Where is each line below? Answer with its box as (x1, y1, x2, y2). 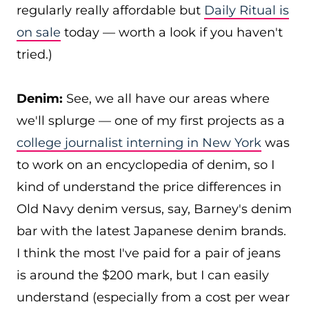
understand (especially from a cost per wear (17, 290, 290, 305)
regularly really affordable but (17, 3, 204, 18)
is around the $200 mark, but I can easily (17, 268, 269, 283)
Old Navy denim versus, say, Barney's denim (17, 201, 292, 217)
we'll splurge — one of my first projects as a (17, 113, 285, 128)
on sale (17, 25, 61, 40)
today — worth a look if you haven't (61, 25, 283, 40)
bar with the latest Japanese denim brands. (17, 223, 286, 239)
